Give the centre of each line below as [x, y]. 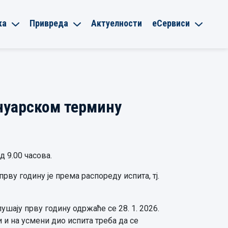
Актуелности [117, 23]
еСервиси [171, 23]
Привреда [49, 23]
